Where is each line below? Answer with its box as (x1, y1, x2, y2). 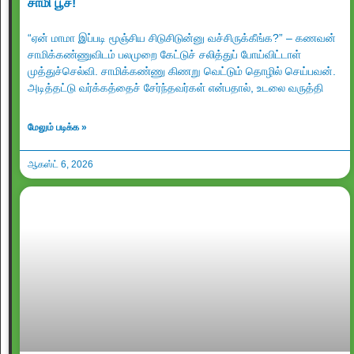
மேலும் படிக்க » (28, 122, 87, 133)
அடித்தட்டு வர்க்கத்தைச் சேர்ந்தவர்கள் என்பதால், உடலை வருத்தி (28, 81, 323, 94)
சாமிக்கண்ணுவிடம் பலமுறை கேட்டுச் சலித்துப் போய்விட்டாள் (28, 48, 301, 61)
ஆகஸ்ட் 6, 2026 (28, 159, 93, 170)
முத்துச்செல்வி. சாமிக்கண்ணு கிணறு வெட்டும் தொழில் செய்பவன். (28, 65, 336, 77)
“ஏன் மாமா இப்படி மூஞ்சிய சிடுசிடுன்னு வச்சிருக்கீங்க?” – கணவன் (28, 32, 336, 44)
